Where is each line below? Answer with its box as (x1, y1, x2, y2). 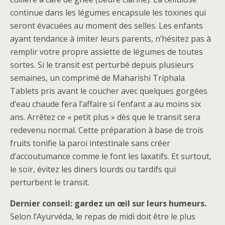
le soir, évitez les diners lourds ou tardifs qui (10, 164, 176, 175)
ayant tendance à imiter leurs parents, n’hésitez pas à (10, 33, 211, 44)
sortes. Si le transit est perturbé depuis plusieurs (10, 59, 194, 70)
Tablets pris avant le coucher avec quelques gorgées (10, 85, 207, 96)
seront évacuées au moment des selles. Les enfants (10, 20, 203, 31)
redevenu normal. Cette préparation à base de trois (10, 125, 203, 136)
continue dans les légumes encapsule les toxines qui (10, 7, 206, 18)
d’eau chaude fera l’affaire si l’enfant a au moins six (10, 98, 201, 109)
